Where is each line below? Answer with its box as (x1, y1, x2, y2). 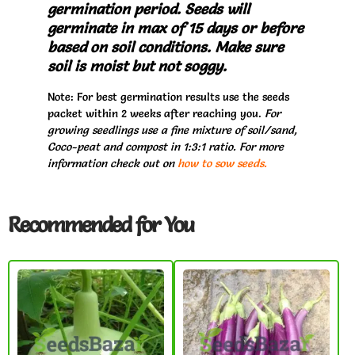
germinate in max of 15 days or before (48, 18, 303, 37)
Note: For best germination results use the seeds (48, 89, 289, 104)
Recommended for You (8, 212, 193, 239)
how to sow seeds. (177, 155, 267, 170)
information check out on (48, 155, 177, 170)
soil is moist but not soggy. (48, 56, 227, 75)
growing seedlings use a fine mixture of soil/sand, (48, 122, 297, 137)
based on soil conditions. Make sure (48, 37, 284, 56)
